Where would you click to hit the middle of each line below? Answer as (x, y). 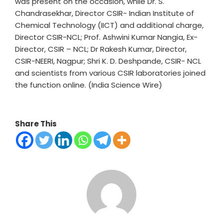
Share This (36, 124)
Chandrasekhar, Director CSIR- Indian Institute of (105, 13)
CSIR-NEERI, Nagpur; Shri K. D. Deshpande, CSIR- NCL (108, 61)
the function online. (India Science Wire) (89, 85)
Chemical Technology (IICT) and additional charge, (109, 25)
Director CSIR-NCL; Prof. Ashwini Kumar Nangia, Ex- (106, 37)
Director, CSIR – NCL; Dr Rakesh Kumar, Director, (101, 49)
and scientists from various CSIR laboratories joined (110, 73)
